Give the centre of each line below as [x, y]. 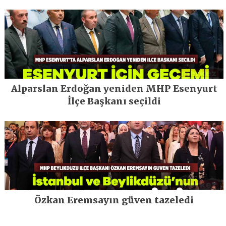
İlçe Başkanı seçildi [114, 101]
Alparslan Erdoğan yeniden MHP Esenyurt [114, 88]
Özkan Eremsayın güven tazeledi [114, 200]
